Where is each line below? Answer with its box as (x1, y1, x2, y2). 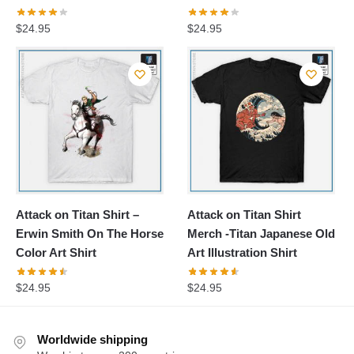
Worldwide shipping (37, 332, 148, 346)
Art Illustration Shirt (187, 246, 298, 260)
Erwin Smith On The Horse (16, 227, 164, 241)
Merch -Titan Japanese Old (187, 227, 336, 241)
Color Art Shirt (16, 246, 96, 260)
